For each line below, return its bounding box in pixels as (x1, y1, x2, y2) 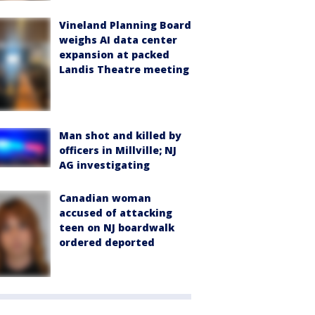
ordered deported (59, 236, 155, 250)
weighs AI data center (59, 32, 177, 46)
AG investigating (59, 158, 150, 172)
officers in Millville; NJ (59, 143, 176, 157)
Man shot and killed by (59, 129, 181, 143)
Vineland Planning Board (59, 18, 191, 32)
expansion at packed (59, 47, 169, 61)
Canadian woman (59, 191, 151, 205)
